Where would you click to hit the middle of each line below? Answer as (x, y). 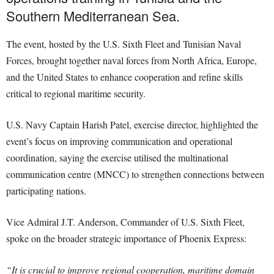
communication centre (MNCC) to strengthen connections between (135, 174)
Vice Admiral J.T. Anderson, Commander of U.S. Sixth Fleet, (125, 222)
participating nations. (46, 191)
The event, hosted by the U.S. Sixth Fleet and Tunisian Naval (124, 44)
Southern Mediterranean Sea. (93, 16)
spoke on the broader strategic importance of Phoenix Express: (126, 239)
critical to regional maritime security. (76, 94)
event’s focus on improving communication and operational (119, 141)
